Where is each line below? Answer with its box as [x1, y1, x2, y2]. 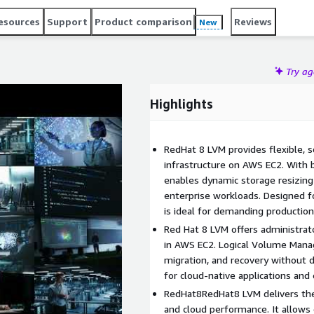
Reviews [234, 15, 272, 27]
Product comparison [95, 15, 192, 27]
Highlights [150, 96, 213, 111]
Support [47, 15, 88, 27]
